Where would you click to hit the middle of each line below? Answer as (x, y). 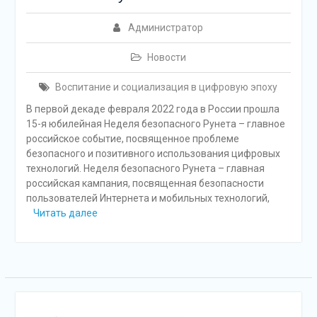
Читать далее (65, 213)
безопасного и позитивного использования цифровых (153, 153)
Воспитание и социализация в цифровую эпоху (167, 87)
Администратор (166, 27)
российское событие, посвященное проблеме (132, 138)
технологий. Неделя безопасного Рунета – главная (145, 168)
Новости (166, 57)
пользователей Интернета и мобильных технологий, (148, 198)
